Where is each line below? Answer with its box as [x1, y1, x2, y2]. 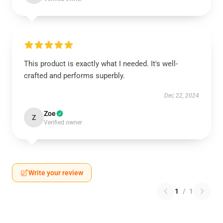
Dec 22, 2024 [164, 92, 199, 99]
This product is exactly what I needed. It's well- [24, 59, 178, 68]
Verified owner [44, 119, 82, 126]
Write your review [28, 169, 83, 177]
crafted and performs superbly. [24, 71, 125, 80]
